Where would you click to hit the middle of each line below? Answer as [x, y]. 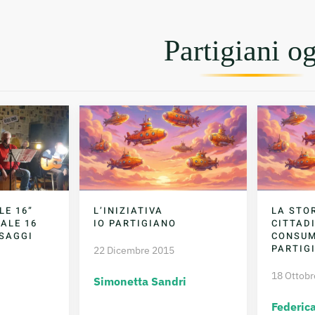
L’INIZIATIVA [129, 210]
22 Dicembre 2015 [134, 250]
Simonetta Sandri [140, 281]
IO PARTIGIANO [135, 223]
